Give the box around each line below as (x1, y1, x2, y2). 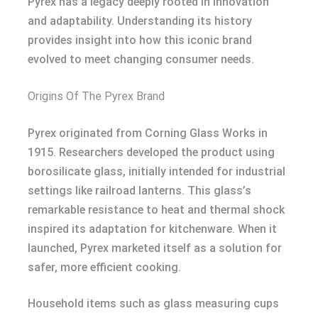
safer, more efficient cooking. (28, 261, 181, 274)
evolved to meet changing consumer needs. (28, 53, 254, 66)
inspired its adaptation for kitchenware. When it (28, 222, 277, 236)
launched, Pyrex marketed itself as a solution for (28, 241, 282, 255)
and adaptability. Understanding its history (28, 14, 252, 28)
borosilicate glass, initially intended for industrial (28, 165, 285, 178)
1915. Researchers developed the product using (28, 146, 275, 159)
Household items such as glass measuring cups (28, 297, 279, 310)
